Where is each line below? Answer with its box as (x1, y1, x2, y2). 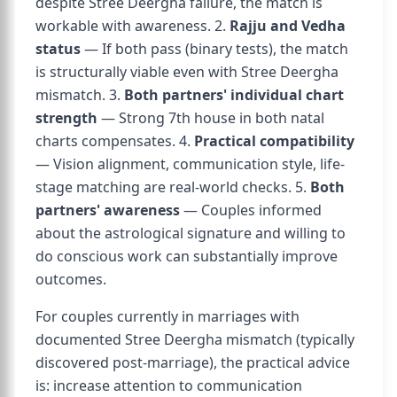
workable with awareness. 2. (35, 16, 230, 35)
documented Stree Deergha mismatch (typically (35, 330, 354, 349)
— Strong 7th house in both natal (97, 108, 324, 128)
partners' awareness (35, 200, 180, 220)
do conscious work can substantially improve (35, 246, 338, 266)
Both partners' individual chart (124, 85, 344, 105)
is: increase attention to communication (35, 376, 302, 395)
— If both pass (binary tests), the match (81, 39, 348, 58)
